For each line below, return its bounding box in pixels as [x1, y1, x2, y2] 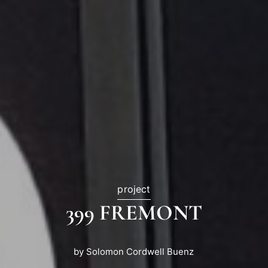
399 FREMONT [65, 200, 202, 226]
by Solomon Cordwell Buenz [74, 246, 194, 257]
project [117, 183, 151, 195]
